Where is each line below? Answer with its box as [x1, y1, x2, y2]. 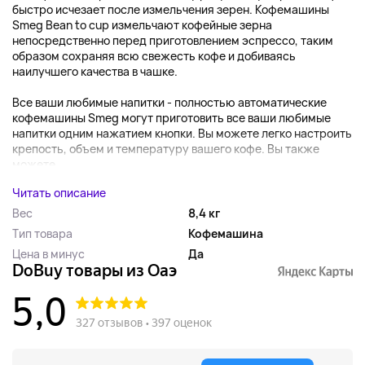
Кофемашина [188, 225, 263, 241]
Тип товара [12, 225, 73, 241]
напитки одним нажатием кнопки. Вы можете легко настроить [12, 125, 352, 141]
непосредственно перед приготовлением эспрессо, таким [12, 32, 333, 48]
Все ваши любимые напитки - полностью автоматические [12, 94, 327, 110]
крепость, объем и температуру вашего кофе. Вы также [12, 140, 319, 156]
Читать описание [12, 184, 106, 200]
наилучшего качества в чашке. [12, 63, 178, 79]
